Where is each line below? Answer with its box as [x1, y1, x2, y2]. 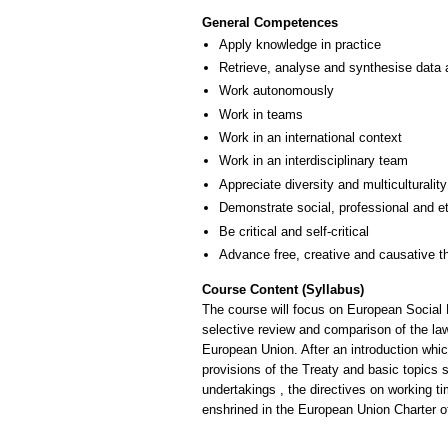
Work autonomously [219, 83, 334, 99]
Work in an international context [219, 130, 402, 146]
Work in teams [219, 106, 303, 122]
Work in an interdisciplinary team [219, 153, 408, 169]
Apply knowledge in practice [219, 36, 381, 52]
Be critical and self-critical [219, 223, 369, 239]
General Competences [202, 14, 338, 30]
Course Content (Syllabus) [202, 281, 364, 297]
